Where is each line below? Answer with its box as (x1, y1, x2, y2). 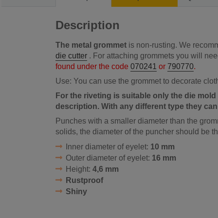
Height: (65, 164, 92, 173)
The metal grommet (55, 40, 127, 49)
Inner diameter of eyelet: (65, 142, 150, 151)
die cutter (55, 51, 87, 60)
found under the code (55, 62, 130, 71)
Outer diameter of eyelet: (65, 153, 152, 162)
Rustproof (65, 176, 103, 184)
